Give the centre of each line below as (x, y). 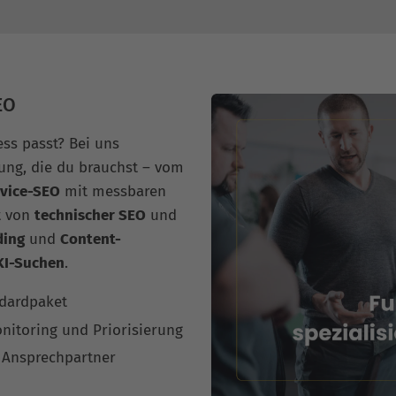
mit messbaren (113, 192)
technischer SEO (90, 216)
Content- (91, 240)
